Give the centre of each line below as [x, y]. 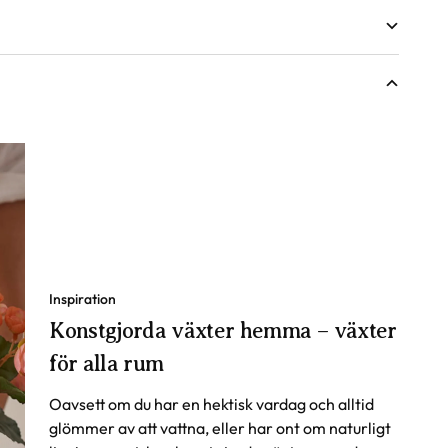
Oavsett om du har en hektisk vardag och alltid [212, 403]
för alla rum [106, 363]
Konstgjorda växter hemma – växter [223, 330]
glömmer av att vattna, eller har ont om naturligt [220, 427]
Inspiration [83, 298]
